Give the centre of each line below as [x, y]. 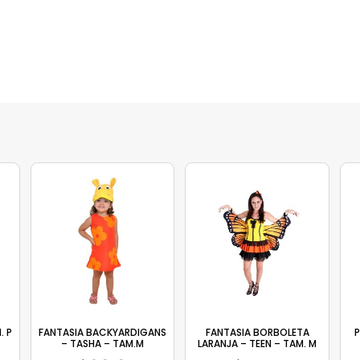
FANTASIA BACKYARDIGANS [103, 332]
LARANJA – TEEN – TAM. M [258, 343]
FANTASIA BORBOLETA [257, 332]
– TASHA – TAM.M [103, 343]
